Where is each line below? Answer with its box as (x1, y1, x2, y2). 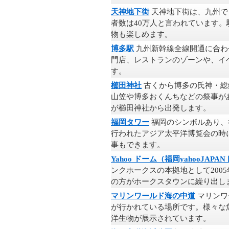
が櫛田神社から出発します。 (111, 104, 211, 112)
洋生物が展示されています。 (111, 214, 211, 222)
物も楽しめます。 (111, 30, 172, 38)
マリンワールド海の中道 (111, 192, 195, 200)
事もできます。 (111, 141, 165, 149)
